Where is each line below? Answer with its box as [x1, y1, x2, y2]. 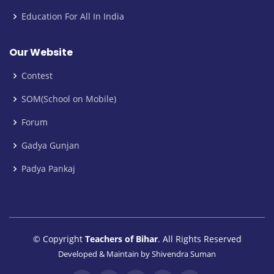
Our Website [9, 45, 73, 59]
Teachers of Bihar [84, 232, 158, 245]
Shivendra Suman [152, 248, 216, 259]
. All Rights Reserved [157, 232, 242, 245]
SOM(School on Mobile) [21, 92, 116, 105]
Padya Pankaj [21, 162, 75, 174]
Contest [21, 69, 53, 81]
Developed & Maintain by [58, 248, 152, 259]
